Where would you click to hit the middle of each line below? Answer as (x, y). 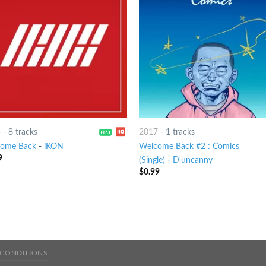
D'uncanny (192, 160)
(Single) (152, 160)
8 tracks (23, 132)
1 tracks (180, 132)
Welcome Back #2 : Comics (189, 147)
